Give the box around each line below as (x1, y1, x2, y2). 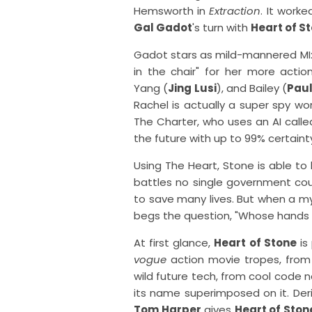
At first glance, (134, 235, 214, 251)
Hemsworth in (134, 3, 210, 19)
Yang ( (134, 81, 169, 96)
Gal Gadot (134, 20, 192, 36)
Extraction (209, 3, 261, 19)
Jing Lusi (168, 81, 217, 96)
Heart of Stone (214, 235, 297, 251)
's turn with (192, 20, 251, 36)
